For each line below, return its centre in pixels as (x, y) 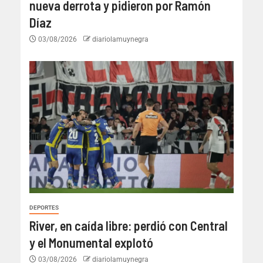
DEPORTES (44, 207)
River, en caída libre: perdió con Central (129, 225)
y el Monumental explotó (91, 242)
